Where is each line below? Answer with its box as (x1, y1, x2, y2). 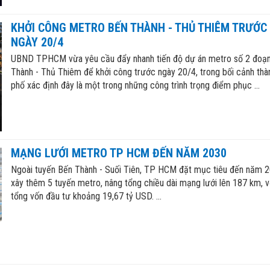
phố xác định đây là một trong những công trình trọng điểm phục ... (10, 80, 260, 92)
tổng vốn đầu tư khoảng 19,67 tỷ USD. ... (10, 190, 162, 202)
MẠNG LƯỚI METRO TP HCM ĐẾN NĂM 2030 (10, 145, 227, 160)
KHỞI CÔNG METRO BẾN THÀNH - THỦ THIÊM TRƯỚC (10, 20, 267, 36)
